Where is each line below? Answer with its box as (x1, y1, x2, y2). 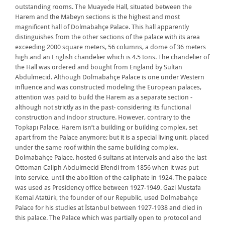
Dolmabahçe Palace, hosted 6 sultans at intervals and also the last (15, 154, 206, 162)
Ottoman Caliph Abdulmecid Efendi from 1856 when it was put (15, 164, 198, 172)
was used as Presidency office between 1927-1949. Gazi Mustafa (15, 184, 201, 192)
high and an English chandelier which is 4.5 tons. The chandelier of (15, 53, 209, 61)
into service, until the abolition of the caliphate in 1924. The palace (15, 174, 207, 182)
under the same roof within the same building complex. (15, 144, 178, 152)
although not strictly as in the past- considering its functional (15, 103, 191, 111)
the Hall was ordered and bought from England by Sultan (15, 63, 182, 71)
